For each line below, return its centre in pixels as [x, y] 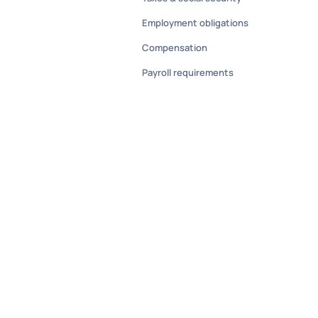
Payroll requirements [188, 72]
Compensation [175, 48]
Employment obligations [195, 23]
